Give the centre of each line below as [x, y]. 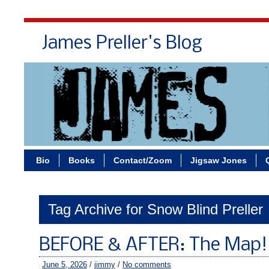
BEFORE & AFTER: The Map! [153, 246]
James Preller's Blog [122, 44]
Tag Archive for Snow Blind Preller [156, 209]
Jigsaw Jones [219, 160]
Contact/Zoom [143, 160]
